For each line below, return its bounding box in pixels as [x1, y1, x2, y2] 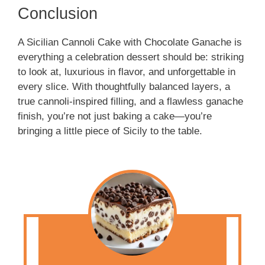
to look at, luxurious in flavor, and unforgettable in [18, 66, 235, 78]
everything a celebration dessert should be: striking [18, 51, 244, 63]
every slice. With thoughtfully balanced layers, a [18, 81, 230, 93]
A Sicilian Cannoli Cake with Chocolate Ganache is [18, 37, 242, 49]
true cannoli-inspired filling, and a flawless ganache [18, 96, 243, 108]
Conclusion [18, 5, 98, 23]
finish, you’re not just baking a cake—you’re [18, 111, 212, 122]
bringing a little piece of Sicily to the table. [18, 125, 202, 137]
